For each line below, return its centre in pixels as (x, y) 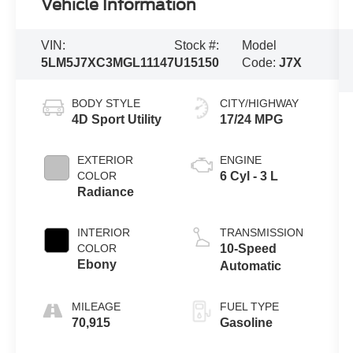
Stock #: (197, 46)
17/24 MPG (251, 120)
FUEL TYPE (249, 307)
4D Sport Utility (117, 120)
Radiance (106, 192)
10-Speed (248, 249)
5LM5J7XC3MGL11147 (108, 63)
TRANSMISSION (261, 233)
